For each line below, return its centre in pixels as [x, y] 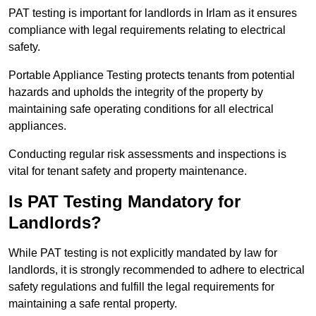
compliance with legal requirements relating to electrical [147, 30]
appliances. [37, 126]
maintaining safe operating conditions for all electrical [141, 109]
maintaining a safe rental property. [93, 304]
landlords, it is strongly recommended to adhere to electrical [157, 270]
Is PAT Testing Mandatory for [124, 202]
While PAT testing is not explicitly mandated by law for [143, 253]
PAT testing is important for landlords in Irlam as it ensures [153, 13]
